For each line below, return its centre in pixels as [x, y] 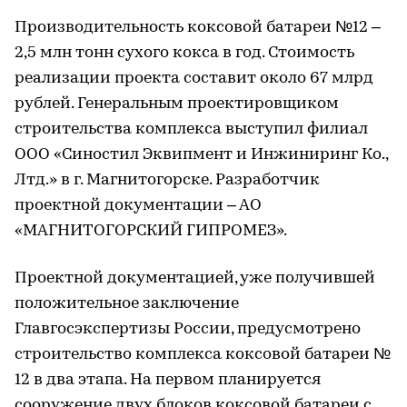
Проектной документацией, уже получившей [195, 278]
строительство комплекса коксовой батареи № [203, 354]
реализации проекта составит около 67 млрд [194, 78]
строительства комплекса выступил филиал [191, 129]
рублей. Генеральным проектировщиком [177, 104]
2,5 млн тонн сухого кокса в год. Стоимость [184, 53]
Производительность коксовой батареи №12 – [198, 27]
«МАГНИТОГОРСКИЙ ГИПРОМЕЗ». [151, 231]
